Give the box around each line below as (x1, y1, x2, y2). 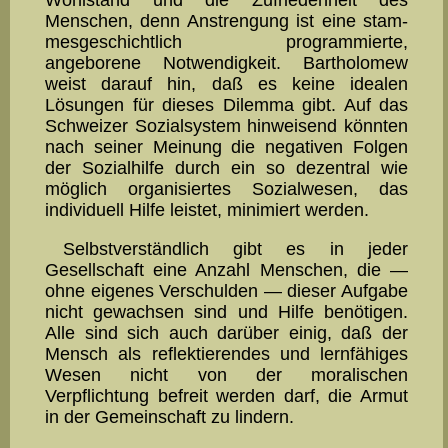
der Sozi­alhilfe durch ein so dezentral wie (45, 157, 408, 178)
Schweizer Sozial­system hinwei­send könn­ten (45, 115, 408, 136)
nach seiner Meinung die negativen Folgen (45, 136, 408, 157)
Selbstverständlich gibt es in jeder (62, 238, 408, 259)
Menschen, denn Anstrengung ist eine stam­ (45, 10, 408, 31)
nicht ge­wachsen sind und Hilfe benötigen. (45, 301, 408, 322)
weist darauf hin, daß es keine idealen (45, 73, 408, 94)
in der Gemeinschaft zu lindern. (45, 406, 294, 427)
